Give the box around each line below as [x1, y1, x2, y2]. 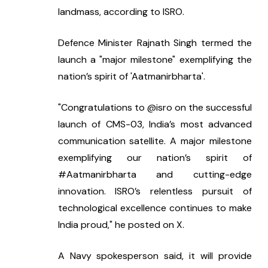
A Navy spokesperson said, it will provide [57, 249, 252, 262]
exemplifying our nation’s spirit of [57, 151, 252, 164]
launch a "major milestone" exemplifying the [57, 53, 252, 66]
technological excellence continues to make [57, 201, 252, 214]
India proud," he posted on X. [57, 218, 184, 231]
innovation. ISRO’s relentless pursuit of [57, 184, 252, 197]
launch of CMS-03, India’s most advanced [57, 117, 252, 130]
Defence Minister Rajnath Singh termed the [57, 36, 252, 49]
